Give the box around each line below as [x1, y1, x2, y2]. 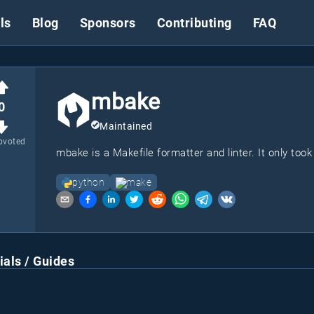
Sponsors [79, 15, 136, 30]
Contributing [156, 15, 232, 30]
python [72, 177, 104, 188]
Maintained [100, 121, 152, 132]
